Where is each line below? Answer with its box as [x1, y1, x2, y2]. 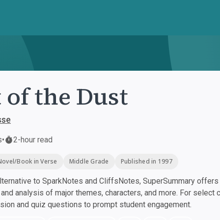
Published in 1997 [120, 157, 172, 165]
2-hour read [13, 135, 53, 144]
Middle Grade [69, 157, 109, 165]
